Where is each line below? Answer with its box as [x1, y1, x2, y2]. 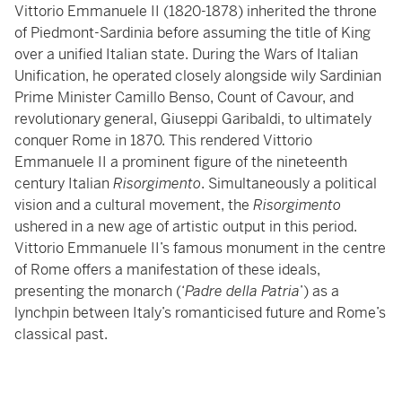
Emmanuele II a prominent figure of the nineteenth [14, 153, 347, 171]
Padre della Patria [185, 282, 300, 301]
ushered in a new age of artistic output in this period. [14, 217, 357, 236]
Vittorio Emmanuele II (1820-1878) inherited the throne [14, 2, 377, 21]
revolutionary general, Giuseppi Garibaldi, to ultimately [14, 109, 371, 128]
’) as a [300, 282, 339, 301]
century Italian [14, 174, 113, 193]
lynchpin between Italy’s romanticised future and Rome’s [14, 303, 386, 322]
